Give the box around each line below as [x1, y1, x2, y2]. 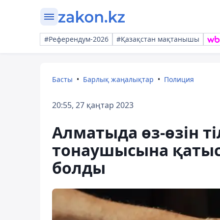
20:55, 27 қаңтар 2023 [52, 100, 134, 110]
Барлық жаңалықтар [83, 75, 154, 84]
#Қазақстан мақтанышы [116, 34, 199, 44]
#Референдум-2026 [44, 34, 109, 44]
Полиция [164, 75, 194, 84]
